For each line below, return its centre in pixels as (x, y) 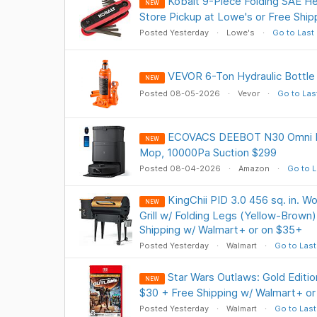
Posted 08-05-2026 (180, 93)
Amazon (254, 168)
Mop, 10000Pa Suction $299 (208, 152)
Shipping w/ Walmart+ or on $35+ (220, 230)
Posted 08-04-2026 (181, 168)
